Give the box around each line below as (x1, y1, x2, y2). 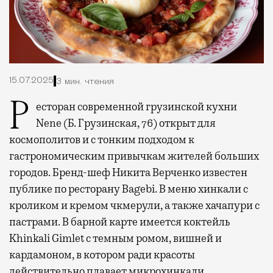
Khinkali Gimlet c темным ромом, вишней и (9, 232, 222, 246)
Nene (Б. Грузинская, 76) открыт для (36, 116, 216, 130)
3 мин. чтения (56, 77, 114, 87)
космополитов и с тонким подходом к (9, 133, 194, 147)
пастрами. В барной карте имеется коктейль (9, 215, 230, 229)
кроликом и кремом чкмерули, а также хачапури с (9, 199, 260, 213)
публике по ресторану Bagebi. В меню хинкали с (9, 182, 248, 196)
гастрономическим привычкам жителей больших (9, 149, 259, 163)
